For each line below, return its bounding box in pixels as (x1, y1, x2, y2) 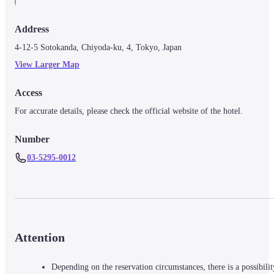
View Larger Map (15, 59, 80, 69)
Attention (15, 231, 65, 245)
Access (15, 87, 42, 98)
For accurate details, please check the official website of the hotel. (15, 106, 243, 116)
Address (15, 23, 49, 34)
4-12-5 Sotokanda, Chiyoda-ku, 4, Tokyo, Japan (15, 42, 182, 52)
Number (15, 133, 50, 144)
